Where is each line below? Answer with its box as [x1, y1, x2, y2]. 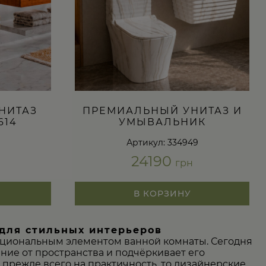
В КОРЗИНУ [133, 188, 191, 199]
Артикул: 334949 [126, 137, 198, 148]
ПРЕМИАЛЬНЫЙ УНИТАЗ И [82, 104, 242, 116]
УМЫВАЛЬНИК [118, 116, 206, 128]
